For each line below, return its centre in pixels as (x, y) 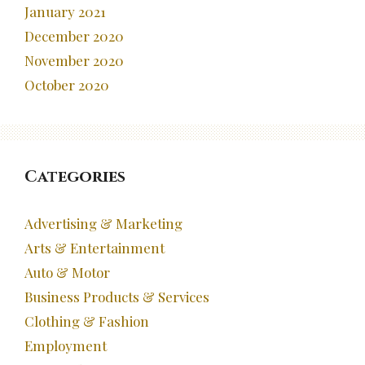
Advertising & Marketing (103, 224)
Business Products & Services (117, 297)
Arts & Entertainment (95, 248)
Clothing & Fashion (87, 321)
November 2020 (74, 61)
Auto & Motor (67, 273)
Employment (66, 346)
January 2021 (65, 12)
